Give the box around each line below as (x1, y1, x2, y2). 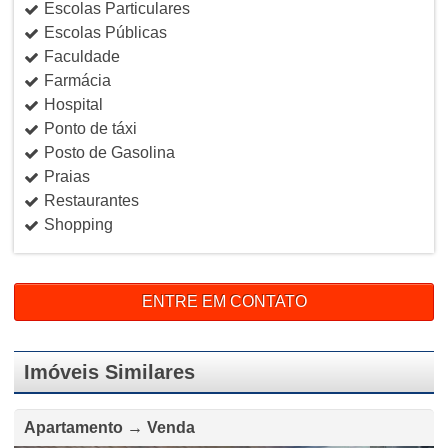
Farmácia (43, 71, 111, 89)
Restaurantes (43, 191, 139, 209)
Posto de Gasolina (43, 143, 175, 161)
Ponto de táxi (43, 119, 137, 137)
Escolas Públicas (43, 23, 167, 41)
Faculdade (43, 47, 120, 65)
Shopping (43, 215, 113, 233)
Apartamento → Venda (23, 418, 195, 436)
